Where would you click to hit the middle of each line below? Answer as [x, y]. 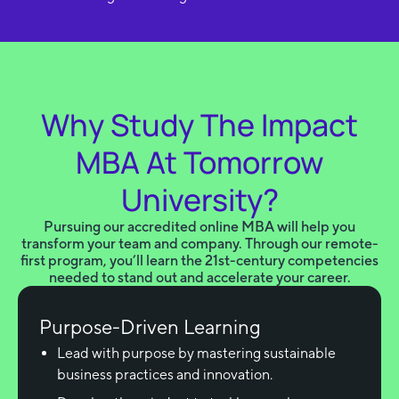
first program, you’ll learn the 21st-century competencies [199, 261]
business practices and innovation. [165, 375]
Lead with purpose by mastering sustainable [196, 354]
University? [199, 200]
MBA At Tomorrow [199, 163]
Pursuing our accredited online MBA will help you [199, 227]
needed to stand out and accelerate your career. [199, 278]
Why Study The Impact [199, 125]
